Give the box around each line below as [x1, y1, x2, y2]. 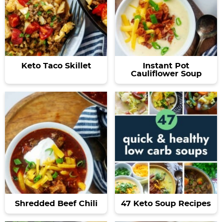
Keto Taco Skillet [21, 61, 91, 70]
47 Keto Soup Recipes [121, 199, 211, 208]
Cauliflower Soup [130, 69, 202, 78]
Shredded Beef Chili [14, 199, 98, 208]
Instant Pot [143, 61, 189, 70]
